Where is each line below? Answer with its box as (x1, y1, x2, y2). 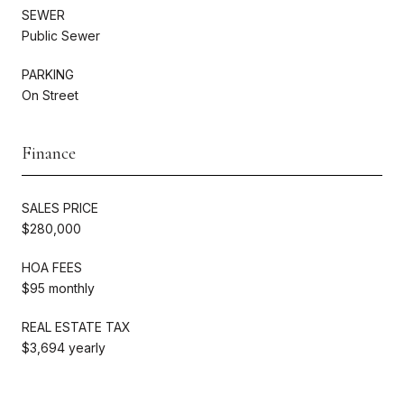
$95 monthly (22, 280, 95, 296)
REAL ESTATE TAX (22, 318, 131, 335)
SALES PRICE (22, 199, 98, 216)
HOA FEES (22, 259, 82, 275)
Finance (22, 142, 76, 164)
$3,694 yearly (22, 339, 106, 355)
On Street (22, 87, 78, 103)
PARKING (22, 66, 74, 82)
